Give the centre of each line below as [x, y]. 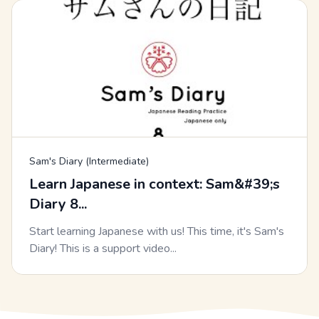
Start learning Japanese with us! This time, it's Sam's [157, 232]
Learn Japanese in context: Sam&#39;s [155, 184]
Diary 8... [58, 204]
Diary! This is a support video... [103, 249]
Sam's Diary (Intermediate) [89, 162]
